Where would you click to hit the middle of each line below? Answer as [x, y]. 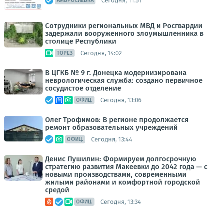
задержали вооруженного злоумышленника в [124, 33]
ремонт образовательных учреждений [111, 127]
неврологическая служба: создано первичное [124, 80]
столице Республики [81, 41]
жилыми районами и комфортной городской [123, 182]
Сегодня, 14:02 [101, 53]
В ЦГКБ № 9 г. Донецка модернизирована [116, 73]
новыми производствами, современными [116, 174]
